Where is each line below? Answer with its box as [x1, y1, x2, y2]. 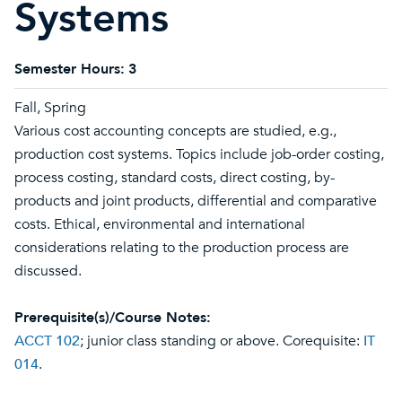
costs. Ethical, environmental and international [14, 214, 305, 234]
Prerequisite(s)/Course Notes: [14, 308, 211, 328]
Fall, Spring [14, 98, 86, 118]
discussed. [14, 261, 82, 281]
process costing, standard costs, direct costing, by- [14, 168, 335, 188]
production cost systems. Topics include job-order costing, [14, 144, 384, 164]
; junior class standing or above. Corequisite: [80, 331, 363, 351]
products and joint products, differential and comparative [14, 191, 377, 211]
